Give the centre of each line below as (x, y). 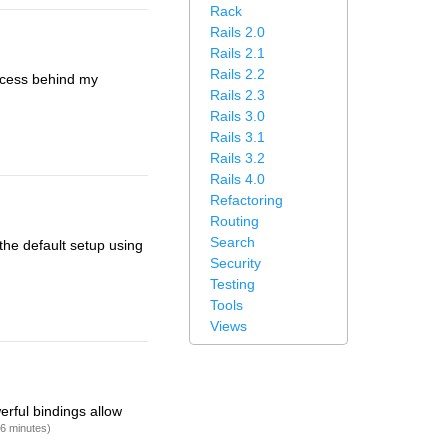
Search (232, 242)
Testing (232, 284)
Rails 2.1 (237, 53)
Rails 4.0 (237, 179)
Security (235, 263)
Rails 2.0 (237, 32)
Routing (234, 221)
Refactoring (246, 200)
